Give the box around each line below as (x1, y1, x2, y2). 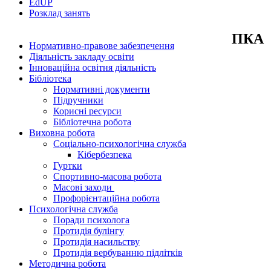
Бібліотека (29, 73, 71, 83)
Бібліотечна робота (53, 116, 131, 127)
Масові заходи (53, 181, 114, 192)
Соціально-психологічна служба (53, 138, 186, 149)
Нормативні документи (53, 83, 150, 94)
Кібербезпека (77, 149, 132, 160)
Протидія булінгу (53, 225, 124, 236)
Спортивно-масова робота (53, 171, 162, 181)
